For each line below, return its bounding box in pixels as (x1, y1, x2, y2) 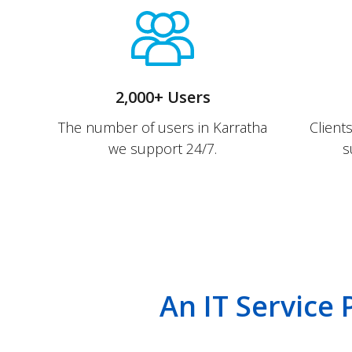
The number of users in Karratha (58, 118, 267, 137)
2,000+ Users (115, 86, 211, 108)
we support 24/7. (108, 139, 217, 158)
